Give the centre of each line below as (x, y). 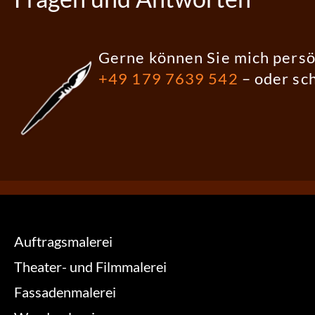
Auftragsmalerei (63, 242)
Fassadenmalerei (65, 292)
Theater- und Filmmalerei (90, 267)
